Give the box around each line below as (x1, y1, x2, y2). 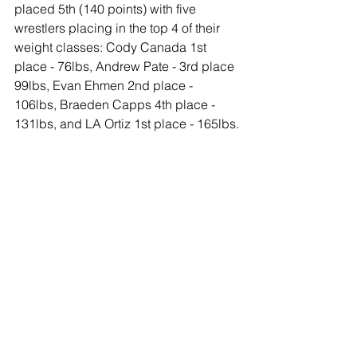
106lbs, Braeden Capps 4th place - (14, 96, 218, 112)
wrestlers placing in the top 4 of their (14, 19, 223, 36)
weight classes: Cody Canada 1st (14, 38, 210, 55)
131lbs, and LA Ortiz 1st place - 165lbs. (14, 115, 239, 131)
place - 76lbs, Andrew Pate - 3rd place (14, 57, 237, 74)
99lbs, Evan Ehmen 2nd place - (14, 76, 196, 93)
